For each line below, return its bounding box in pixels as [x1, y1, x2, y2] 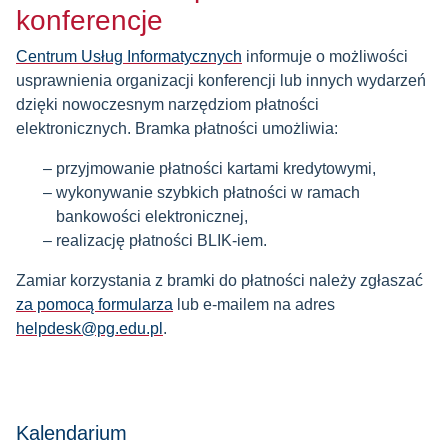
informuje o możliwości [242, 48, 408, 65]
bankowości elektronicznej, [56, 208, 248, 225]
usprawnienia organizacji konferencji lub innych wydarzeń [16, 72, 426, 89]
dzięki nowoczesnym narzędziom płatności [16, 96, 319, 113]
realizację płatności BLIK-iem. [56, 232, 267, 249]
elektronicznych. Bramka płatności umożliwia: [16, 120, 338, 137]
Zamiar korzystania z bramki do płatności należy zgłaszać [16, 272, 423, 289]
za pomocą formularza [16, 296, 173, 313]
